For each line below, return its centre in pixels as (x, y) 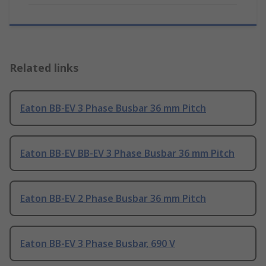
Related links (44, 68)
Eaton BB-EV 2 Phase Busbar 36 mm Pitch (113, 199)
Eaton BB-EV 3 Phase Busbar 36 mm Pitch (113, 108)
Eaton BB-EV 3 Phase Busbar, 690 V (98, 244)
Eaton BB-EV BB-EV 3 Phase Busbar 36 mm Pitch (127, 153)
